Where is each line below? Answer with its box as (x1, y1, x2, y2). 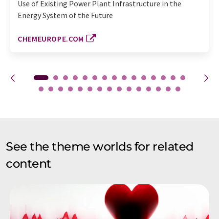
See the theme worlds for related (6, 139, 194, 153)
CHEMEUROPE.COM (18, 33, 84, 44)
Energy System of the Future (18, 10, 113, 20)
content (6, 156, 51, 171)
